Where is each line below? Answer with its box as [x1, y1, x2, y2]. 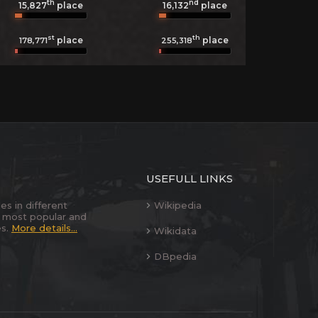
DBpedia [154, 251, 197, 262]
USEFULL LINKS [146, 172, 233, 185]
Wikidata [154, 225, 197, 236]
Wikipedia [154, 199, 202, 211]
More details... [11, 222, 77, 234]
